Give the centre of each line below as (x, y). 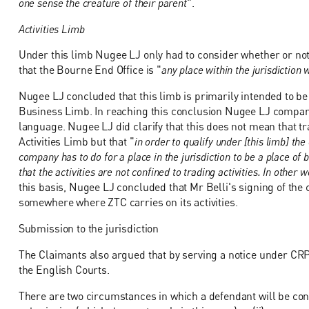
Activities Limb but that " (76, 142)
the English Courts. (64, 269)
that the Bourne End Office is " (90, 70)
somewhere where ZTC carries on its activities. (128, 202)
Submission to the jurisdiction (89, 229)
